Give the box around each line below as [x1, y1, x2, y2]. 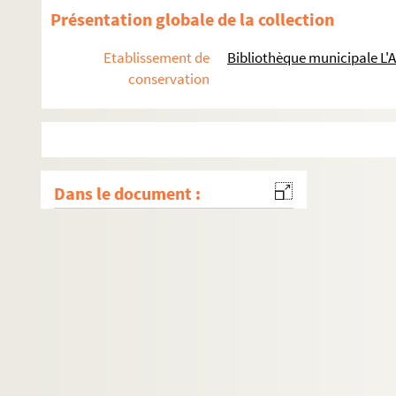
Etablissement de [103, 48, 209, 67]
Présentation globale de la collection [50, 8, 334, 30]
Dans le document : [54, 182, 201, 204]
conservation [128, 69, 209, 88]
